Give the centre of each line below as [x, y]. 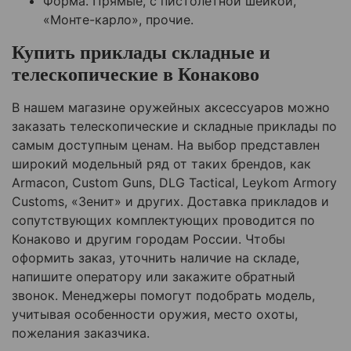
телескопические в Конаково [136, 75]
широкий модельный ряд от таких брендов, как [161, 164]
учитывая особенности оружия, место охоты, [155, 315]
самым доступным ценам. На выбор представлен [166, 145]
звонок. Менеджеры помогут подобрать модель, [163, 296]
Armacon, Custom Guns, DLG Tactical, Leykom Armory [174, 183]
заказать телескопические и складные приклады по [174, 127]
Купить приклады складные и [141, 53]
